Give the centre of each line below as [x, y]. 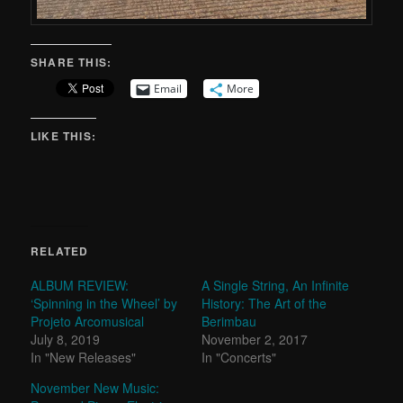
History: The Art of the [264, 303]
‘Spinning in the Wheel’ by [104, 303]
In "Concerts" [239, 357]
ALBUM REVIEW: [80, 285]
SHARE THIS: [72, 62]
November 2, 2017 [255, 339]
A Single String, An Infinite [275, 285]
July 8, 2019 [66, 339]
